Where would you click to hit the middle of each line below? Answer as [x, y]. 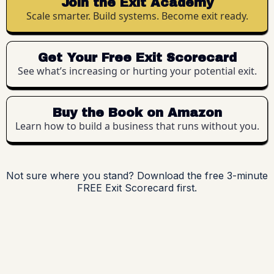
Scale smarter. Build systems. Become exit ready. [137, 16]
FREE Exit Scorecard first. [137, 187]
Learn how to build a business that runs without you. [137, 126]
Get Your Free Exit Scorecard [137, 57]
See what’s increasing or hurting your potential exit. [137, 71]
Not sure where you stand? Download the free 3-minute [137, 175]
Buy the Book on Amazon [137, 112]
